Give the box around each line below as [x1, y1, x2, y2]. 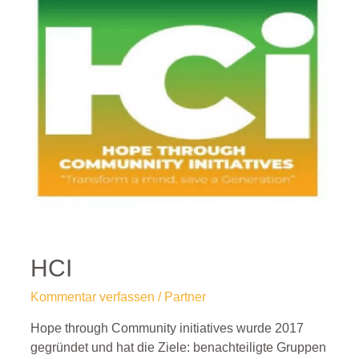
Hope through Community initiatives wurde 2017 [30, 321, 304, 335]
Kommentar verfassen [30, 290, 155, 305]
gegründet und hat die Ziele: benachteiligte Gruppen [30, 340, 326, 354]
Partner [163, 290, 206, 305]
